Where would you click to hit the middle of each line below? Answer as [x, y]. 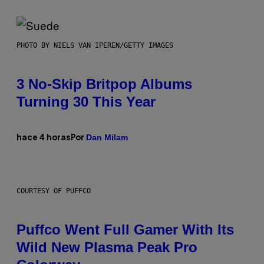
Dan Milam [107, 138]
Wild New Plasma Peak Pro [107, 247]
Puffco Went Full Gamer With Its [125, 230]
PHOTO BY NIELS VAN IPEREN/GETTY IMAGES [95, 46]
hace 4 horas [44, 138]
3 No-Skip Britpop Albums [104, 84]
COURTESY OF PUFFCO [54, 191]
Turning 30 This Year [86, 102]
